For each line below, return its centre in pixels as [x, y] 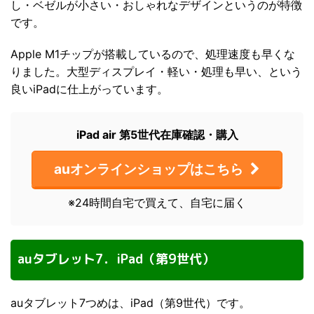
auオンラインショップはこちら [149, 169]
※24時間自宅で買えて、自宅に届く [157, 202]
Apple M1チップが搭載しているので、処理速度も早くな [153, 54]
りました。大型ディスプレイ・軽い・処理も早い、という [156, 71]
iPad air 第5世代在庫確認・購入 [157, 134]
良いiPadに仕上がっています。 [89, 89]
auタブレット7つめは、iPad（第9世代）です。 [130, 302]
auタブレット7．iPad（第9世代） [116, 259]
